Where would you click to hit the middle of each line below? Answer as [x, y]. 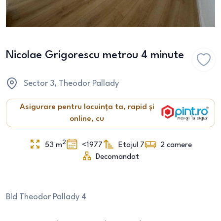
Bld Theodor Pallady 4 [46, 197]
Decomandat [117, 157]
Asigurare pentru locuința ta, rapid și [87, 107]
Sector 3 [39, 84]
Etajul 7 [131, 145]
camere [179, 145]
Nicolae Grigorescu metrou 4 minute [95, 55]
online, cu [87, 119]
